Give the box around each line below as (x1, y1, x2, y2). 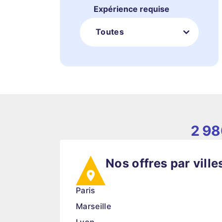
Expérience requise (94, 4, 169, 14)
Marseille (76, 201, 111, 211)
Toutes (96, 27, 124, 37)
